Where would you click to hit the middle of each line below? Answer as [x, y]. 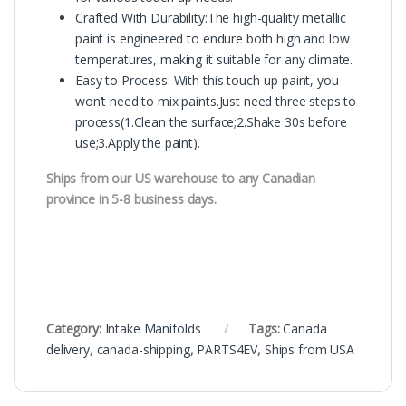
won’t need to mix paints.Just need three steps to [216, 101]
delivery [68, 350]
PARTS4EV [227, 350]
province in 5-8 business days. [131, 199]
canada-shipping [143, 350]
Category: [76, 329]
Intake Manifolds [153, 329]
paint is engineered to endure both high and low [213, 39]
